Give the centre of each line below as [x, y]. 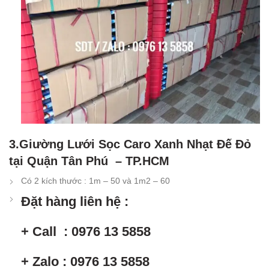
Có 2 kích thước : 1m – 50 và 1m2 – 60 [95, 180]
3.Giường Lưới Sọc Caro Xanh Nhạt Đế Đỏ [130, 144]
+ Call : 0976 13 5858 [86, 231]
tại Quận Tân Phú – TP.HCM [89, 161]
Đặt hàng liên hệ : [75, 201]
